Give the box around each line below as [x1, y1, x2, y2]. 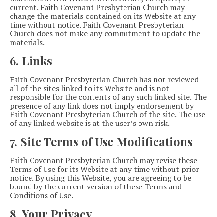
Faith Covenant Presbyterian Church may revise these [10, 155, 197, 166]
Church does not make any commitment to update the [10, 28, 200, 39]
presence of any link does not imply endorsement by [10, 100, 194, 111]
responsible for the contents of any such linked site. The [10, 91, 207, 102]
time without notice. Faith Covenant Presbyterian [10, 19, 184, 30]
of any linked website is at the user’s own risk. [10, 117, 170, 128]
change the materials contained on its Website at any [10, 10, 196, 21]
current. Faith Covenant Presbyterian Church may [10, 1, 185, 13]
